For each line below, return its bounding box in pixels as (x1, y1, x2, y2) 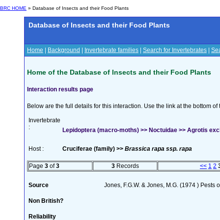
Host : (28, 145, 44, 152)
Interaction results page (27, 85, 93, 93)
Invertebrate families (84, 47, 138, 54)
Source (28, 181, 49, 189)
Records (114, 162, 139, 169)
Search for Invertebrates (143, 47, 207, 54)
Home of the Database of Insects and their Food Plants (27, 68, 211, 76)
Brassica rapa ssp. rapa (125, 145, 192, 152)
